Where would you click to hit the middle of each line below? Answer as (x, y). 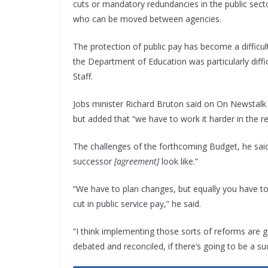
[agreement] (137, 162)
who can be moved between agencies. (147, 19)
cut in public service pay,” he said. (137, 204)
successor (94, 162)
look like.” (179, 162)
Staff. (83, 77)
